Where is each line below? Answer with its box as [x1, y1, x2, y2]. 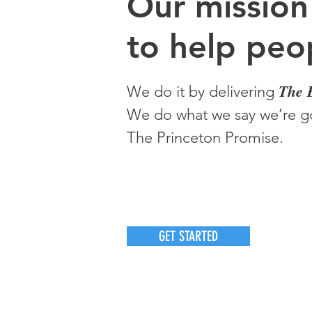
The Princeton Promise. [127, 128, 283, 147]
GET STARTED [159, 228, 218, 244]
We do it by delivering [127, 82, 279, 101]
